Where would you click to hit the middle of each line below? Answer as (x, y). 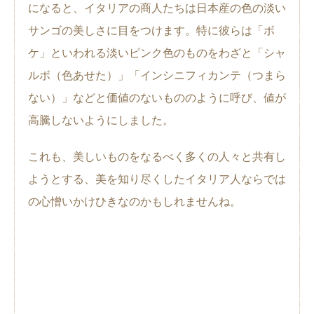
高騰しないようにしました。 (101, 120)
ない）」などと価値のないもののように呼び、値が (157, 97)
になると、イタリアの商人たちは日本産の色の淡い (157, 8)
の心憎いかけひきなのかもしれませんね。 (135, 201)
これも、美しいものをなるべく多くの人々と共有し (157, 156)
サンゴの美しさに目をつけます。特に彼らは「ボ (151, 30)
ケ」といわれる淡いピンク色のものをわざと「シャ (157, 53)
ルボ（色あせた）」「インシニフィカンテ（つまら (157, 75)
